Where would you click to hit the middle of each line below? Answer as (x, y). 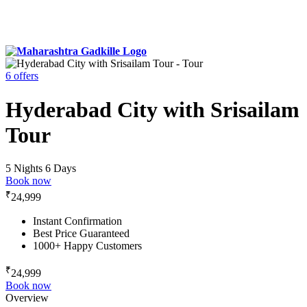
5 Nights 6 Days (41, 169)
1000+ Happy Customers (87, 245)
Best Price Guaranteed (81, 233)
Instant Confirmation (77, 221)
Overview (27, 297)
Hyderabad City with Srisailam (152, 109)
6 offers (22, 76)
